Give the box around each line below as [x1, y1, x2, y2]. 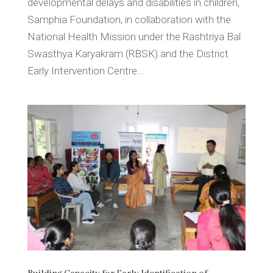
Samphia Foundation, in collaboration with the [27, 13, 231, 26]
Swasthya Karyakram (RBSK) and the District [27, 48, 229, 60]
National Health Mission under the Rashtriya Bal [27, 30, 241, 43]
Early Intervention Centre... [27, 65, 144, 77]
